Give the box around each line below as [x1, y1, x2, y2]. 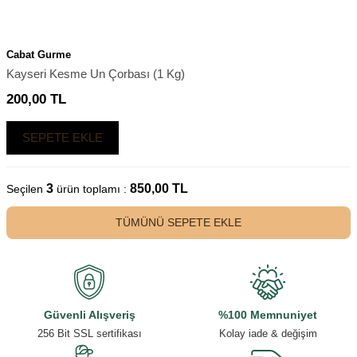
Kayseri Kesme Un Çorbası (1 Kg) [6, 67, 185, 80]
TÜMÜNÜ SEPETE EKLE [116, 216, 241, 229]
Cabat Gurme [6, 49, 71, 61]
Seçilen [6, 182, 46, 195]
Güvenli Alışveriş [43, 308, 135, 321]
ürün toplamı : [53, 182, 127, 195]
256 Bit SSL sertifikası [37, 328, 142, 339]
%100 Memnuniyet [218, 308, 317, 321]
